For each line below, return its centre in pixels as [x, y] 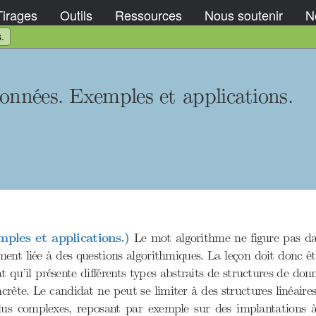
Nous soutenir [244, 14]
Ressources [148, 14]
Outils [76, 14]
